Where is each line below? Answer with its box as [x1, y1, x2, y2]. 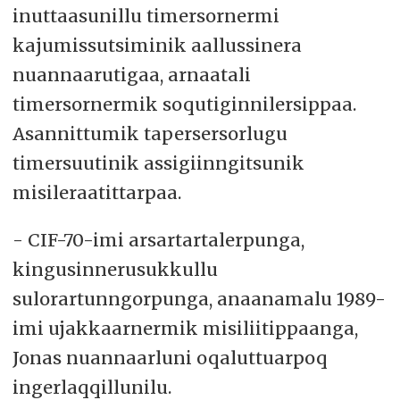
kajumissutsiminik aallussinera [12, 33, 302, 56]
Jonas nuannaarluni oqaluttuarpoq [12, 346, 328, 369]
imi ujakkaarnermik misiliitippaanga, [12, 316, 358, 339]
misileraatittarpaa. [12, 180, 181, 204]
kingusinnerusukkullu [12, 257, 218, 280]
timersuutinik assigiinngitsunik [12, 151, 304, 174]
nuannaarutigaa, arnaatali [12, 62, 251, 86]
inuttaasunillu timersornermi [12, 4, 279, 27]
